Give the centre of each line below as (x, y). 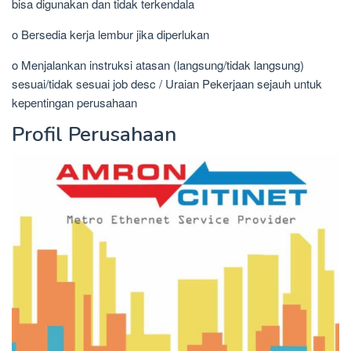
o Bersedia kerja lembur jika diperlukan (110, 34)
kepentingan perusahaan (74, 103)
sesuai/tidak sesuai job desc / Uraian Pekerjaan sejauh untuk (167, 84)
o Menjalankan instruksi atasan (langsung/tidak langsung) (158, 65)
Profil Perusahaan (94, 135)
